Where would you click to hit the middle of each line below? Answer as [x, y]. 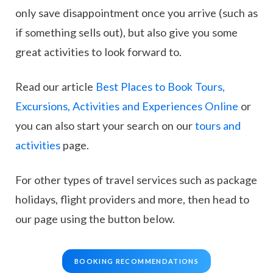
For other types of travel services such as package [136, 180]
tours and [218, 126]
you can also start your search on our [105, 126]
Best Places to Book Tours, [160, 87]
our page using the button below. [95, 219]
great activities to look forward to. [98, 52]
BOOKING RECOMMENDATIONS [136, 261]
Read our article [55, 87]
